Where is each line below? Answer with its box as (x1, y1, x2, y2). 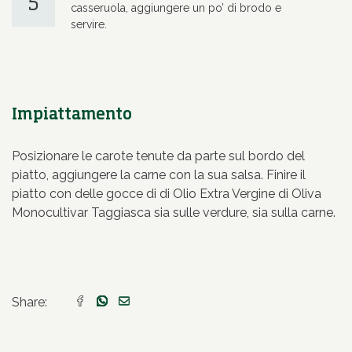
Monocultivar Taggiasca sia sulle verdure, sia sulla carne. (12, 205, 335, 221)
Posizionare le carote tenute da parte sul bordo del (12, 148, 305, 164)
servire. (71, 18, 107, 31)
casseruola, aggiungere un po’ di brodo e (71, 2, 281, 15)
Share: (12, 295, 47, 310)
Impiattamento (12, 107, 132, 123)
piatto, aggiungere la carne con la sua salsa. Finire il (12, 167, 306, 183)
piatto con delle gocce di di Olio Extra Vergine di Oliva (12, 186, 321, 202)
